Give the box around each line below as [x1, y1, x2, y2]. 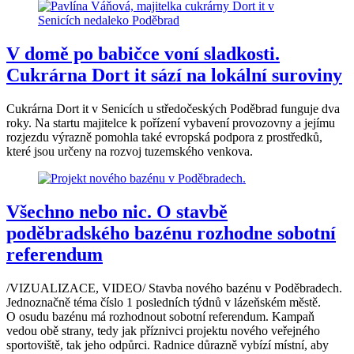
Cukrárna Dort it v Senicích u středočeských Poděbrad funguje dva [6, 102, 340, 116]
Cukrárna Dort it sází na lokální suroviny [6, 65, 342, 86]
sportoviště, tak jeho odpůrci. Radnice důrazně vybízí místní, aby [6, 338, 329, 352]
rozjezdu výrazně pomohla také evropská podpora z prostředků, [6, 130, 322, 145]
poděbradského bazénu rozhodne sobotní [6, 223, 336, 244]
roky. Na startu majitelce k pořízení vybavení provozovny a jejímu [6, 116, 335, 130]
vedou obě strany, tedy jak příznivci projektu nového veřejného [6, 324, 320, 337]
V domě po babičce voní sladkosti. [6, 43, 280, 65]
